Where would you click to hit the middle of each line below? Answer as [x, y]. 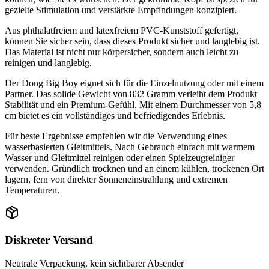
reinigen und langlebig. [48, 63]
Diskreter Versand [49, 240]
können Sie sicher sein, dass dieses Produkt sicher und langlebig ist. [132, 41]
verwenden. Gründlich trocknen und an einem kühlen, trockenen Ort [134, 169]
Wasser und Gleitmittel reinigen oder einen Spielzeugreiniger [119, 158]
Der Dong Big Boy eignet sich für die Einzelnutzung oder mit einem [134, 83]
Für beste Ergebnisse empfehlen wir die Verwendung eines [116, 136]
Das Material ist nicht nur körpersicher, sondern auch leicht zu [122, 52]
